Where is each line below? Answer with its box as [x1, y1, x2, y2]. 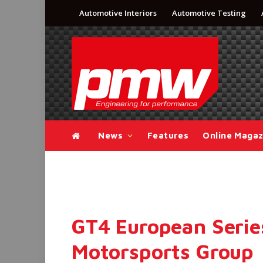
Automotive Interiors [79, 8, 157, 18]
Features [147, 130, 189, 140]
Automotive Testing [172, 8, 246, 18]
